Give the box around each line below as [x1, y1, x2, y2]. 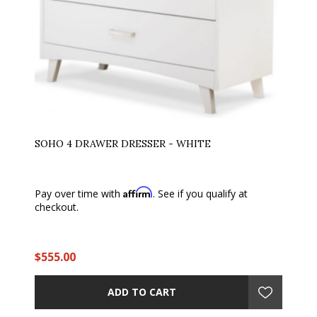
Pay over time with [35, 186, 123, 200]
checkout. [35, 200, 79, 214]
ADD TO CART [107, 285, 176, 299]
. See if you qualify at [153, 186, 248, 200]
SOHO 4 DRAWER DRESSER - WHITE [35, 137, 211, 150]
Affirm [123, 185, 153, 198]
